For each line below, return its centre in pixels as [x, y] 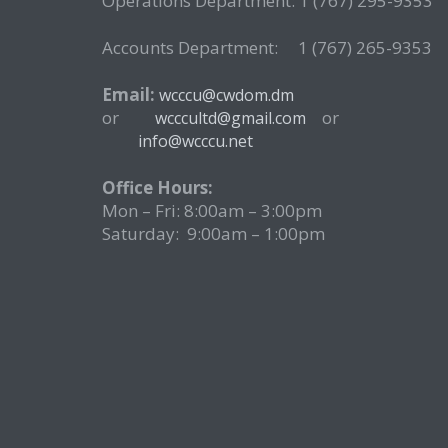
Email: [128, 94]
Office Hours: [157, 187]
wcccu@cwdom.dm [226, 95]
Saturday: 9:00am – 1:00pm [213, 233]
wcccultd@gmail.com [232, 118]
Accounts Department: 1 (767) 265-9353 [267, 47]
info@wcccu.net [195, 141]
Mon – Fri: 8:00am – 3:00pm [212, 210]
